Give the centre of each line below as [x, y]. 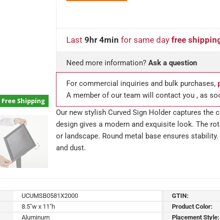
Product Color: [192, 206]
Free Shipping [23, 101]
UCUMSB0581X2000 [50, 195]
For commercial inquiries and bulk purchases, [142, 83]
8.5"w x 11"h [39, 206]
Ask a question [173, 63]
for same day [145, 40]
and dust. [71, 148]
